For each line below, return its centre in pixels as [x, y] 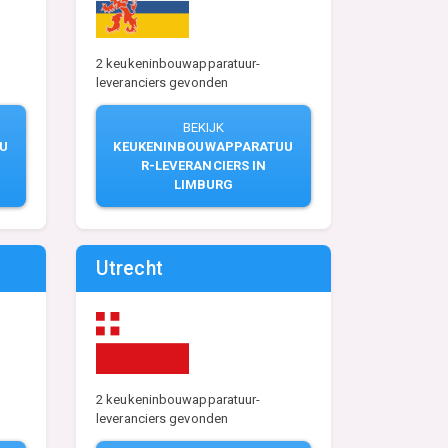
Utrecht [129, 268]
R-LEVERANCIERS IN [203, 165]
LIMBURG [203, 184]
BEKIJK [203, 127]
